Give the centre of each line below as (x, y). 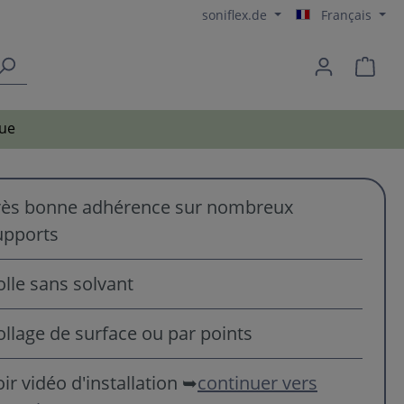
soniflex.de (237, 15)
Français (347, 15)
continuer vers (257, 382)
